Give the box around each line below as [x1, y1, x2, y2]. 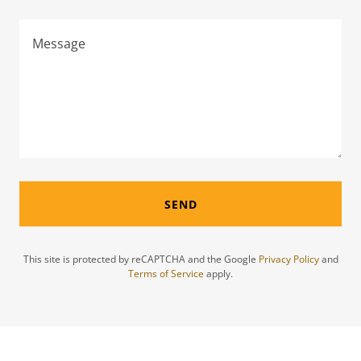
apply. [204, 267, 233, 280]
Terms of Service [128, 267, 204, 280]
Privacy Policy [258, 252, 319, 266]
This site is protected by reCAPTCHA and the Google [23, 252, 259, 266]
